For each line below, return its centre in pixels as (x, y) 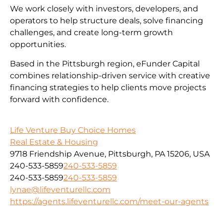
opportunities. (38, 45)
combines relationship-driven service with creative (110, 75)
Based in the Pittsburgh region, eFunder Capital (105, 63)
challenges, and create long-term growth (91, 33)
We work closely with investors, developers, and (104, 9)
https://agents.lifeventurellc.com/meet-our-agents (109, 201)
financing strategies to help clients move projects (108, 87)
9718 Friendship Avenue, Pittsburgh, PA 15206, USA (110, 154)
